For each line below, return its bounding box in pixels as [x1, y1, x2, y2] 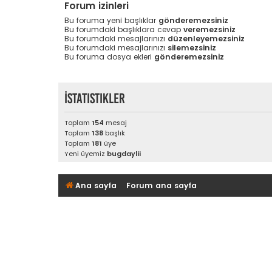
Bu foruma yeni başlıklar [64, 15, 158, 25]
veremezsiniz [183, 24, 236, 35]
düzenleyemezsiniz [168, 33, 245, 44]
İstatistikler [64, 90, 125, 106]
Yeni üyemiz [64, 148, 107, 158]
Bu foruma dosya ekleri [64, 51, 154, 62]
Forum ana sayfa [126, 180, 197, 191]
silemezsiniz [168, 42, 216, 53]
